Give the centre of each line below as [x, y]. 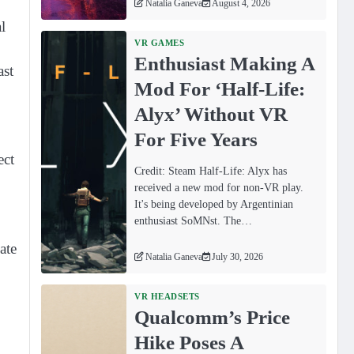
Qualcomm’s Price [213, 316]
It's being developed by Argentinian [214, 204]
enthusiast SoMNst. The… [194, 221]
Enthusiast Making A [225, 64]
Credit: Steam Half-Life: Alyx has [211, 171]
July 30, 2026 [238, 257]
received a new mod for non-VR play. [219, 188]
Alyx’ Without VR [211, 114]
